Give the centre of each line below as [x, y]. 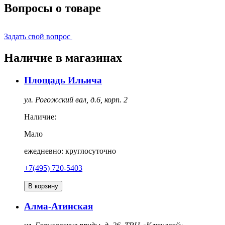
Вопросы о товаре [52, 8]
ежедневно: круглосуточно [70, 151]
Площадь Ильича [63, 80]
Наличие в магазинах [63, 58]
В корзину [43, 186]
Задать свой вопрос [37, 37]
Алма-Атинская [59, 206]
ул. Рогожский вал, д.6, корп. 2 [76, 99]
